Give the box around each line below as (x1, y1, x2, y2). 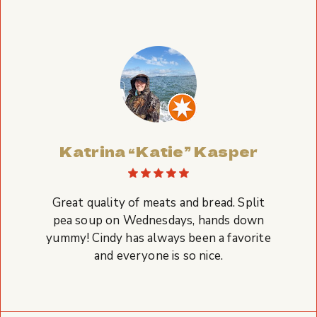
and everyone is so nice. (93, 247, 224, 264)
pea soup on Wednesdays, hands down (52, 212, 265, 229)
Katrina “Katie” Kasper (59, 140, 258, 161)
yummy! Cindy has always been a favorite (46, 229, 271, 246)
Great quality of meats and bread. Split (52, 194, 265, 211)
